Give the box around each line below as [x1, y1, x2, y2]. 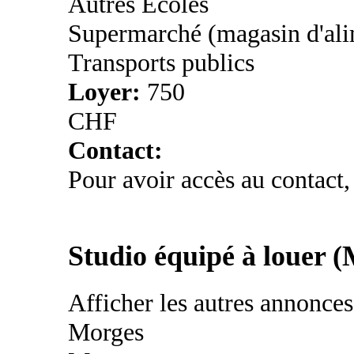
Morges [68, 317, 144, 346]
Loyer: [68, 77, 147, 106]
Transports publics [68, 48, 254, 77]
